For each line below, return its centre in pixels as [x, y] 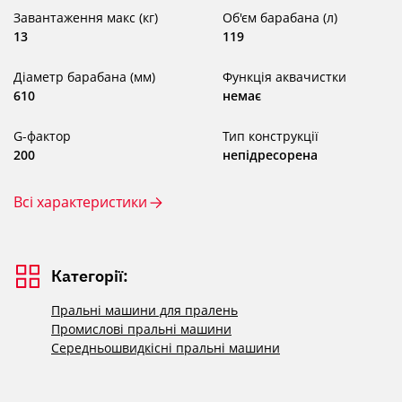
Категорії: [90, 276]
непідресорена [270, 155]
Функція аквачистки [284, 77]
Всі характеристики [80, 202]
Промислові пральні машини [141, 329]
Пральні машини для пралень [144, 310]
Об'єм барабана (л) [280, 18]
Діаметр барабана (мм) [84, 77]
